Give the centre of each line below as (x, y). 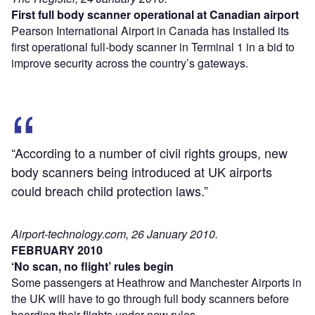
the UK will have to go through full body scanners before (150, 298)
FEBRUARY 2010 (57, 250)
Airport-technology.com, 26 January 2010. (115, 233)
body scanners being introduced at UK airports (142, 171)
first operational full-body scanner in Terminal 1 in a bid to (153, 46)
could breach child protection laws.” (110, 190)
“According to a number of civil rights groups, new (149, 152)
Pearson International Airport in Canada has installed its (150, 30)
